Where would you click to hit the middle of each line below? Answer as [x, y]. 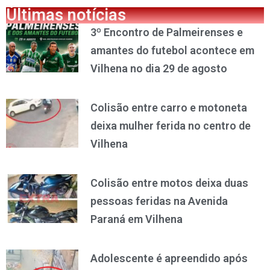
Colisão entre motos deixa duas [169, 183]
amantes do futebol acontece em [172, 50]
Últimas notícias [66, 15]
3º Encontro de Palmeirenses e [166, 32]
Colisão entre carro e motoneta [168, 107]
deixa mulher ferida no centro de [170, 125]
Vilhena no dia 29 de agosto [159, 68]
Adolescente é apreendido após [169, 258]
